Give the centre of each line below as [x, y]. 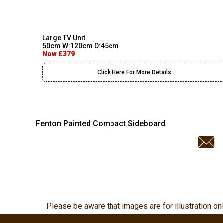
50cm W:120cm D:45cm [81, 46]
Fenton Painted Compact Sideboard [101, 124]
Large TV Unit [64, 38]
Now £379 [58, 54]
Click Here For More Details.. [136, 72]
